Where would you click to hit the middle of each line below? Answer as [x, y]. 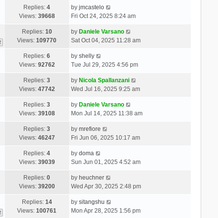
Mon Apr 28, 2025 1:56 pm [106, 210]
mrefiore [90, 129]
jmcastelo [91, 7]
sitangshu [91, 202]
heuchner [91, 177]
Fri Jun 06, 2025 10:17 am [105, 137]
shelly [86, 56]
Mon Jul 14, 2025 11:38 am [107, 113]
